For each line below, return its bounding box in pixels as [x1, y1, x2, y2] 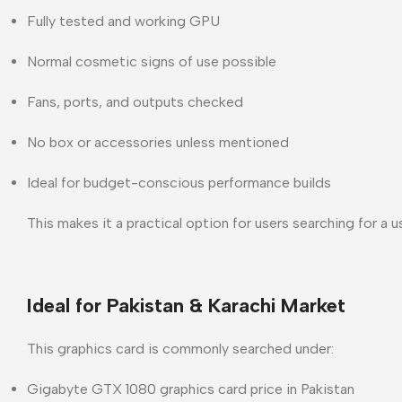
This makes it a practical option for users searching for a [27, 214, 391, 232]
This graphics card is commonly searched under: [27, 339, 334, 357]
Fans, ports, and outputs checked [27, 92, 243, 110]
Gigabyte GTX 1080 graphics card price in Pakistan [27, 380, 354, 398]
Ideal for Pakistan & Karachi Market [27, 293, 345, 318]
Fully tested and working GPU [27, 12, 220, 30]
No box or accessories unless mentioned [27, 133, 289, 151]
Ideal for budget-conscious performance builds [27, 173, 331, 191]
